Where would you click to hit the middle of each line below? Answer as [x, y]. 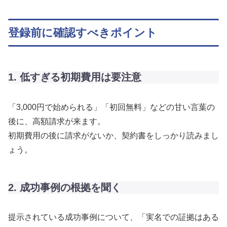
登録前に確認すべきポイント [83, 33]
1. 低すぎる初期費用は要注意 [75, 77]
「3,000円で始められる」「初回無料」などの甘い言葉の [111, 107]
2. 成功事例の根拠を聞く [65, 187]
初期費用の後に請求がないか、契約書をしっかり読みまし [113, 135]
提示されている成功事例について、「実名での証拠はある [113, 217]
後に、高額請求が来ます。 [57, 121]
